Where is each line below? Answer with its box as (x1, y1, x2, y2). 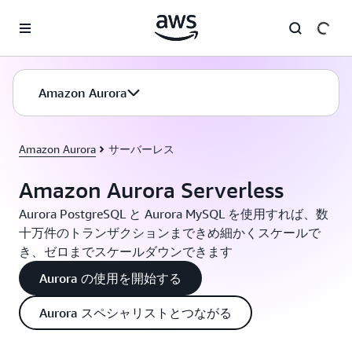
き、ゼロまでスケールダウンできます (19, 244, 233, 259)
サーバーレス (108, 142, 174, 156)
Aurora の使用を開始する (39, 270, 181, 286)
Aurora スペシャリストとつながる (39, 305, 232, 321)
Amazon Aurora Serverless (19, 177, 284, 203)
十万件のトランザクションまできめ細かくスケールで (19, 225, 321, 240)
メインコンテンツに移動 (7, 9, 128, 22)
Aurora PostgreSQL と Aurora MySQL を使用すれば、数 (19, 206, 328, 222)
